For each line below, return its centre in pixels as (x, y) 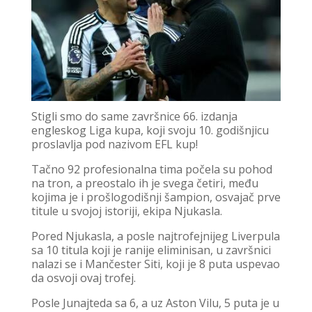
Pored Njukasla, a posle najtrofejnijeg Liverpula (155, 236)
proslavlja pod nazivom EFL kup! (114, 144)
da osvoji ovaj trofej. (83, 278)
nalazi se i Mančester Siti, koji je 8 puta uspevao (155, 264)
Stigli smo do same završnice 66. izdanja (134, 116)
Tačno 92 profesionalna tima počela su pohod (151, 169)
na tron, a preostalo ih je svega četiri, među (145, 183)
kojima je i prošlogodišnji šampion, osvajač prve (156, 197)
